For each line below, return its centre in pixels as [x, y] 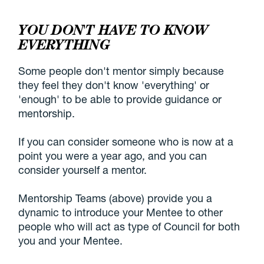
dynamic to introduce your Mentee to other [121, 212]
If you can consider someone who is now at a [126, 142]
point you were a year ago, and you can [113, 156]
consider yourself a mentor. [83, 170]
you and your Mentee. [71, 241]
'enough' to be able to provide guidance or [120, 99]
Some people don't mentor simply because [121, 71]
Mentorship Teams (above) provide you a [115, 198]
